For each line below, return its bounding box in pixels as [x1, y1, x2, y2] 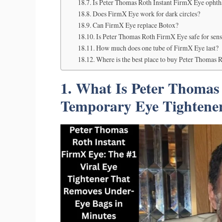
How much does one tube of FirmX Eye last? [96, 43, 219, 53]
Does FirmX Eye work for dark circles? [92, 8, 200, 18]
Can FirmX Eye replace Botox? [92, 20, 178, 30]
